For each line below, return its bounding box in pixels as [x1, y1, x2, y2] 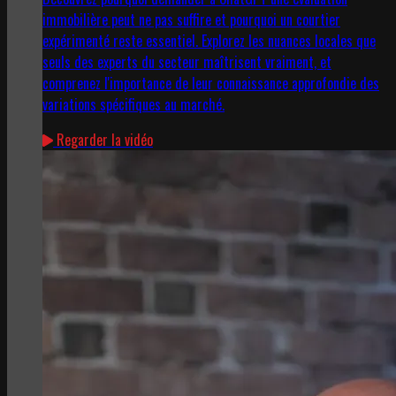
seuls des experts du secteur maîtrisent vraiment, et [42, 51, 331, 73]
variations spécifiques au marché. [42, 94, 225, 116]
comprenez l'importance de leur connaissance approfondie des [42, 72, 379, 95]
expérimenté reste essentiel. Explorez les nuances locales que [42, 30, 376, 52]
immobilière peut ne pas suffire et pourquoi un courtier [42, 9, 340, 31]
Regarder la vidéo [53, 129, 153, 151]
